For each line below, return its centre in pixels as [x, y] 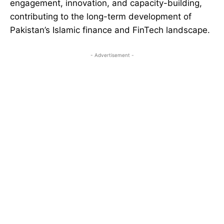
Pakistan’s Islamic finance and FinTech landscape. [110, 30]
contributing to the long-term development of [101, 17]
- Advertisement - [112, 55]
